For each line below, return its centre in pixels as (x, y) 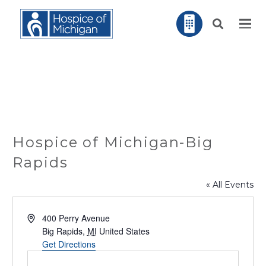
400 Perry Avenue (76, 218)
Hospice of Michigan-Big (113, 142)
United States (124, 231)
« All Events (230, 185)
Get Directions (69, 244)
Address (42, 217)
